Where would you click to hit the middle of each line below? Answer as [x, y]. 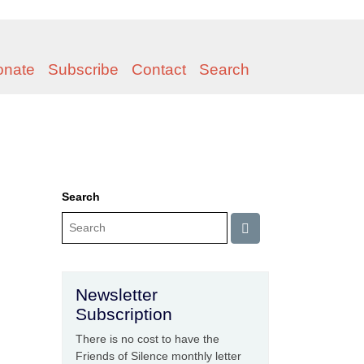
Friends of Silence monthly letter [158, 356]
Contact [159, 69]
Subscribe [83, 69]
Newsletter [117, 295]
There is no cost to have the [147, 339]
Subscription [124, 314]
